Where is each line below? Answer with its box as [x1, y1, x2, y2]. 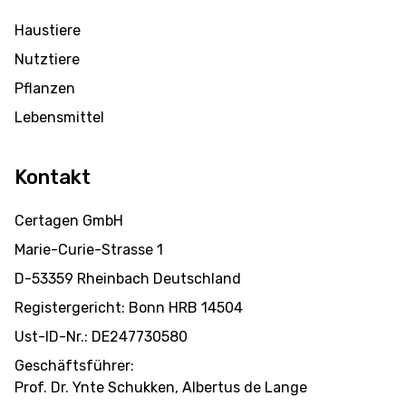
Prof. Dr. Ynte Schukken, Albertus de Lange [14, 379, 307, 397]
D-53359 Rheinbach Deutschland [14, 270, 241, 288]
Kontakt [14, 165, 91, 190]
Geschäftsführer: [14, 357, 134, 375]
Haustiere [14, 22, 81, 40]
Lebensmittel [14, 109, 104, 127]
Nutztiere [14, 51, 80, 69]
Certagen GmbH [14, 212, 123, 230]
